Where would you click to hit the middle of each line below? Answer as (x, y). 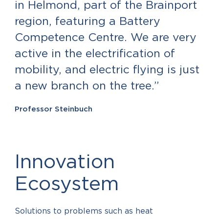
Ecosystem (67, 184)
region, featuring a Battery (88, 22)
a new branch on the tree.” (87, 86)
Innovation (65, 162)
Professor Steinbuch (54, 109)
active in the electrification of (95, 54)
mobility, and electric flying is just (107, 70)
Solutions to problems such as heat (84, 211)
